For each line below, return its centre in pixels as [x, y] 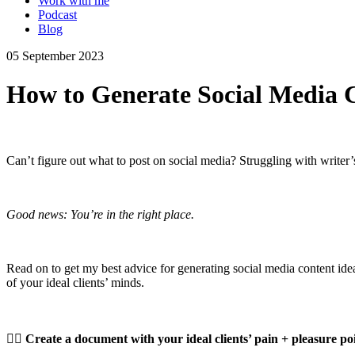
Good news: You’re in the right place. [100, 214]
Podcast [57, 14]
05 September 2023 [55, 55]
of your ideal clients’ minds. [75, 282]
